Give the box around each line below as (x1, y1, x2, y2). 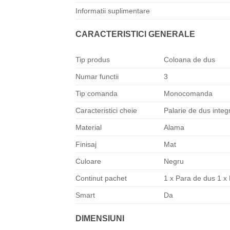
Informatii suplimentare (75, 7, 150, 15)
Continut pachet (75, 174, 127, 183)
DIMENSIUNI (75, 214, 124, 223)
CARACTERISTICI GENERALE (75, 30, 195, 39)
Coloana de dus (164, 55, 216, 64)
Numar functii (75, 72, 119, 81)
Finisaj (75, 140, 97, 149)
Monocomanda (164, 89, 213, 98)
